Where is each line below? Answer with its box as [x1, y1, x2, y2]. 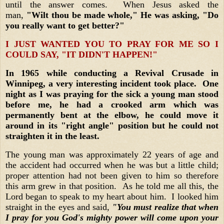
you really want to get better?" [5, 20, 124, 31]
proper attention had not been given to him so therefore [5, 170, 218, 180]
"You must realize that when [112, 201, 219, 212]
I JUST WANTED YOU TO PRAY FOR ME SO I [5, 39, 218, 49]
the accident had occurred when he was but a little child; [5, 159, 218, 170]
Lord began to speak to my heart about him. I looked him [5, 191, 218, 201]
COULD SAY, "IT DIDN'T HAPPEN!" [5, 49, 157, 60]
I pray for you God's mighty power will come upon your [5, 212, 218, 222]
